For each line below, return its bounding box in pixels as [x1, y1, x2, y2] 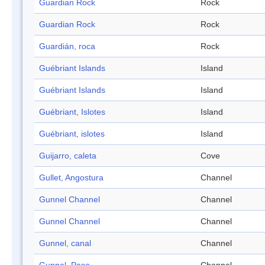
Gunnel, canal [39, 238, 91, 248]
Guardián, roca [39, 41, 95, 51]
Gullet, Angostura [39, 173, 104, 183]
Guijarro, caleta [39, 151, 96, 161]
